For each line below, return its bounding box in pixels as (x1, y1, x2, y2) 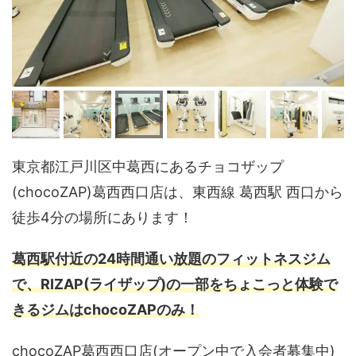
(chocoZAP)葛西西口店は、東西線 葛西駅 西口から (12, 183, 343, 200)
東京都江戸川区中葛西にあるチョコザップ (12, 157, 284, 175)
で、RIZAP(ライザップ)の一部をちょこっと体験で (12, 275, 338, 292)
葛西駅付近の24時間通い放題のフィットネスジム (12, 250, 331, 267)
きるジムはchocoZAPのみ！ (12, 300, 199, 318)
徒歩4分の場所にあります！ (12, 208, 193, 226)
